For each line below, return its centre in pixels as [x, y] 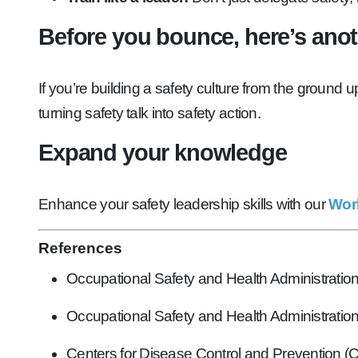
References [80, 248]
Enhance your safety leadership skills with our [184, 204]
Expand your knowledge [163, 152]
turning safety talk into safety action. [149, 113]
